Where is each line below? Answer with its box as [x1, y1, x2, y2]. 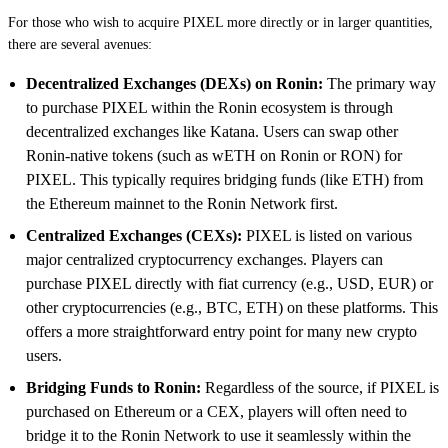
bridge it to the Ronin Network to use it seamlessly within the [26, 426, 411, 444]
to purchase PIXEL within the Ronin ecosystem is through [26, 98, 393, 116]
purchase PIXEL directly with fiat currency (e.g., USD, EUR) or [26, 274, 433, 292]
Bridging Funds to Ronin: [26, 378, 201, 396]
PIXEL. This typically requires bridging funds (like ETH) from [26, 170, 423, 188]
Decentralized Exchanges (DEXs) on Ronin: [26, 74, 323, 92]
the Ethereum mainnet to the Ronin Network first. [26, 194, 338, 212]
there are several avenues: [8, 36, 152, 52]
